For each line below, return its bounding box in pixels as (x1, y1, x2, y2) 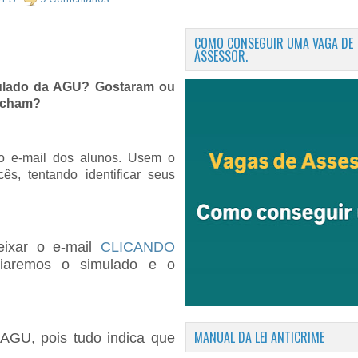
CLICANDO (101, 239, 175, 256)
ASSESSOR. (194, 46, 248, 66)
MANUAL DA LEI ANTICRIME (194, 328, 324, 347)
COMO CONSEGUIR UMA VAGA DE (194, 34, 353, 53)
